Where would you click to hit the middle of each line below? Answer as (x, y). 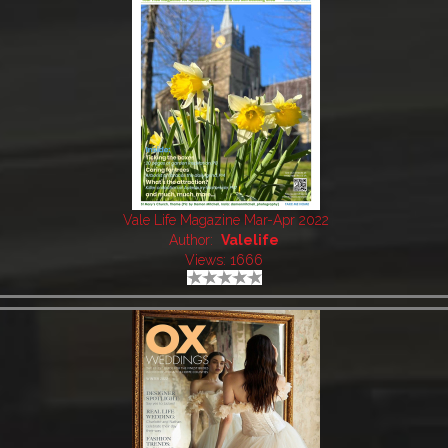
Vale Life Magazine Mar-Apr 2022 (226, 219)
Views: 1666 (224, 259)
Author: (192, 239)
